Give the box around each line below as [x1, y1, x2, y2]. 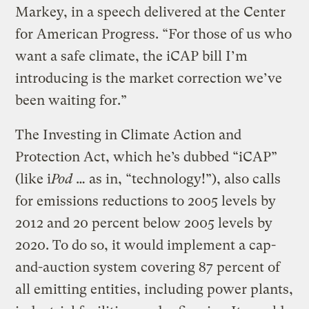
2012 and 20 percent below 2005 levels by [15, 215, 273, 231]
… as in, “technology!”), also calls [72, 170, 281, 187]
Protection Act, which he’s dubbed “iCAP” [15, 148, 278, 165]
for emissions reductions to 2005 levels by [15, 192, 277, 209]
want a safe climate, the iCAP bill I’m [15, 48, 248, 64]
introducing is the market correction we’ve [15, 70, 283, 86]
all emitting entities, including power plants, [15, 281, 294, 297]
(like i [15, 170, 52, 187]
